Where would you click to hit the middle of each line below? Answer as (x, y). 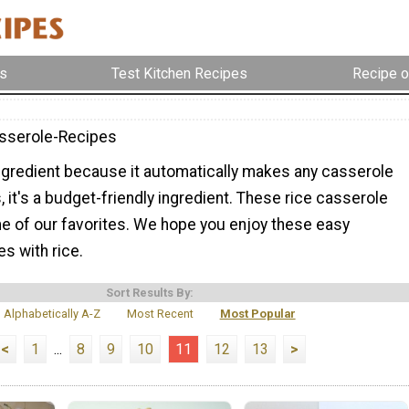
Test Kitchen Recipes (180, 73)
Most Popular (257, 313)
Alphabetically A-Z (52, 313)
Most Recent (160, 313)
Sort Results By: (150, 292)
